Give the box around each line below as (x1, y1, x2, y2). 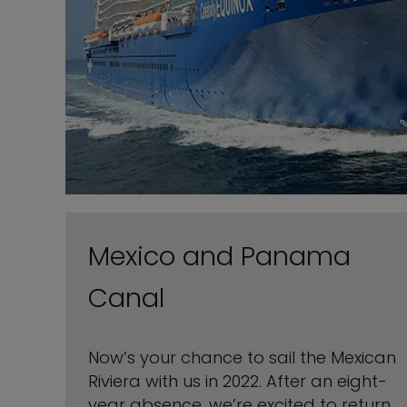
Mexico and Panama (88, 238, 351, 274)
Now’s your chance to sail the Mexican (88, 346, 396, 369)
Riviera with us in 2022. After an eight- (88, 370, 387, 392)
